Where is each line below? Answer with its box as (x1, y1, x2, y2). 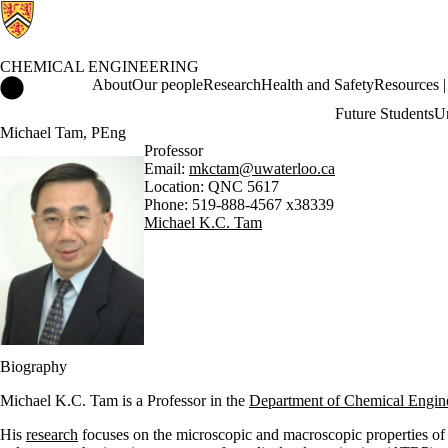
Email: (144, 160, 189, 177)
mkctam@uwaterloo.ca (189, 160, 335, 177)
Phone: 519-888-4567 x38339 (144, 196, 334, 213)
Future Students (334, 105, 434, 122)
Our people (132, 76, 203, 93)
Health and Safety (261, 76, 374, 93)
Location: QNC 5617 (144, 178, 279, 195)
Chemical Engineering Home (24, 76, 208, 93)
